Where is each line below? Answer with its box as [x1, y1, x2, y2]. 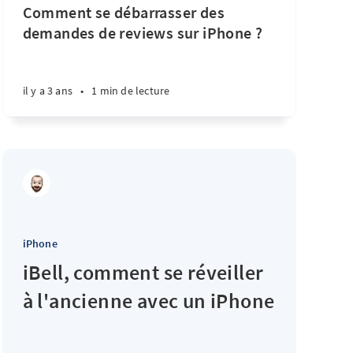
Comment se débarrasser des [22, 2, 225, 22]
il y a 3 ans [22, 84, 73, 98]
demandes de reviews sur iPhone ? [22, 23, 263, 43]
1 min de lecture [91, 84, 170, 98]
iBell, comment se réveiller [22, 259, 264, 285]
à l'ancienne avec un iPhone [22, 288, 275, 314]
